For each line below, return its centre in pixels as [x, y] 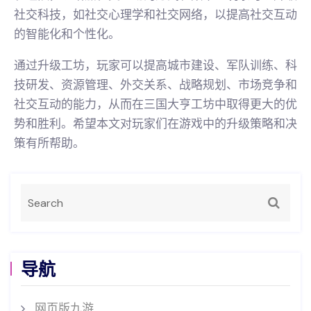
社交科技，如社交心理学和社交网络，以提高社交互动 [155, 14]
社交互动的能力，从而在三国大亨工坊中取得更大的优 [155, 104]
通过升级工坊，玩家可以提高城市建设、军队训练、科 [155, 65]
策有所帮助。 [49, 143]
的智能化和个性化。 [67, 34]
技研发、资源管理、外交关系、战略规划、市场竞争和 [155, 84]
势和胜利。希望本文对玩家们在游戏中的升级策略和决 [155, 123]
